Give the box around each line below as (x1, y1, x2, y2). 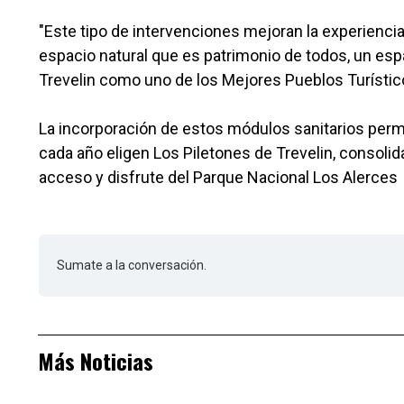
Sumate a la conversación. (57, 258, 207, 273)
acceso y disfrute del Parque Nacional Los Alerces (39, 168, 398, 188)
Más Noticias (38, 344, 153, 378)
